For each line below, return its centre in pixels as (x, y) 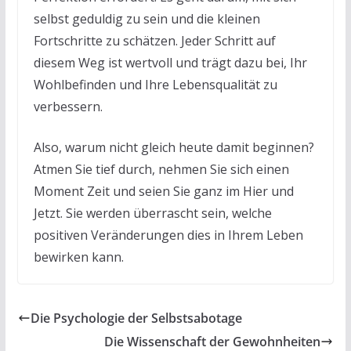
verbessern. (68, 106)
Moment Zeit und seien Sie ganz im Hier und (163, 191)
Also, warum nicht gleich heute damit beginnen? (174, 147)
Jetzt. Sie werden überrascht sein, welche (152, 213)
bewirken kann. (78, 257)
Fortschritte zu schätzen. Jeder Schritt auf (154, 40)
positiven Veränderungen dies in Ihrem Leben (168, 235)
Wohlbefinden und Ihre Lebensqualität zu (155, 84)
